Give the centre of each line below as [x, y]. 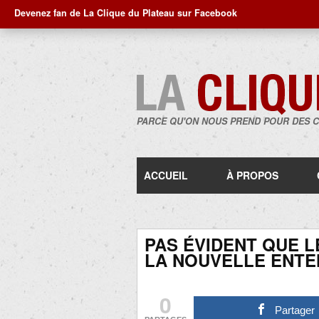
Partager [295, 310]
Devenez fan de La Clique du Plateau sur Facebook [126, 13]
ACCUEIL [166, 175]
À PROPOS [252, 175]
